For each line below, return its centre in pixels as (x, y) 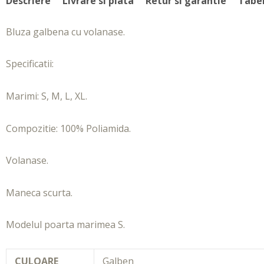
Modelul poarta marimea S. (65, 225)
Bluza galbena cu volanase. (65, 32)
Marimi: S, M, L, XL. (47, 96)
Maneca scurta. (39, 192)
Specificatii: (30, 64)
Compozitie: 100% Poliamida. (68, 128)
